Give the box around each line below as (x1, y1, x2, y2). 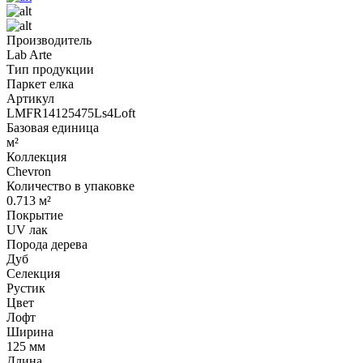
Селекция (6, 266, 60, 280)
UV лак (6, 222, 48, 237)
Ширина (6, 324, 53, 339)
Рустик (6, 280, 45, 295)
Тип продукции (6, 62, 94, 76)
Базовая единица (6, 120, 99, 135)
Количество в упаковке (6, 178, 135, 193)
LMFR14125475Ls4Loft (6, 105, 135, 120)
